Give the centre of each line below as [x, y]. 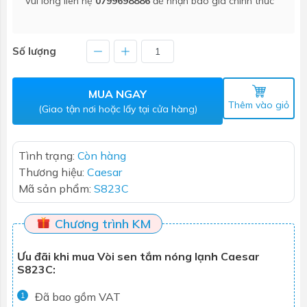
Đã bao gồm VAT [78, 296]
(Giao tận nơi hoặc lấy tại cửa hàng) [118, 109]
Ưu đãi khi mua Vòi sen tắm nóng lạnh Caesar [138, 256]
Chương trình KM [101, 223]
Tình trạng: [48, 155]
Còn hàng [102, 155]
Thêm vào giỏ [259, 105]
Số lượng [34, 51]
